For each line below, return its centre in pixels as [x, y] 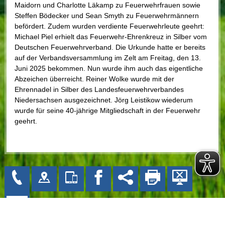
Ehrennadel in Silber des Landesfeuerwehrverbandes [99, 89]
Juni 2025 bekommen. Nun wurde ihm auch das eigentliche [108, 68]
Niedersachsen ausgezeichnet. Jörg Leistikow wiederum [103, 100]
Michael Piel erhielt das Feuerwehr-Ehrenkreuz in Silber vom [110, 36]
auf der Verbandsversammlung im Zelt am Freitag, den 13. [107, 58]
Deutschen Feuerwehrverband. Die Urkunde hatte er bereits [110, 47]
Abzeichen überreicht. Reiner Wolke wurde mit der [94, 79]
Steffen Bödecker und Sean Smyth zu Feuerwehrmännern [106, 15]
